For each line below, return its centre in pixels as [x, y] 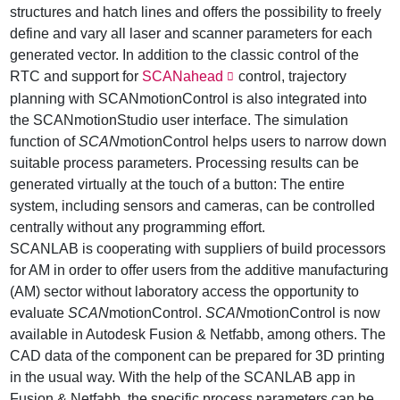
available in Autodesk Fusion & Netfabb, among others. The [198, 335]
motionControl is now [314, 313]
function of [45, 142]
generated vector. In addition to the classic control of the [185, 55]
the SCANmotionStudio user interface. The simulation [179, 121]
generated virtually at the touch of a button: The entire [178, 185]
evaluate [39, 313]
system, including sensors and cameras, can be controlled [193, 206]
